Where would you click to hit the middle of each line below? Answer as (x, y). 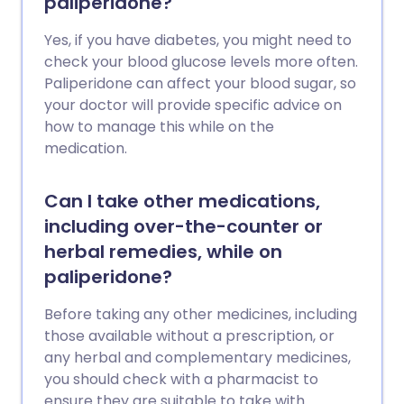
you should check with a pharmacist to (181, 379)
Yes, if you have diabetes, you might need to (198, 40)
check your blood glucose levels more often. (201, 62)
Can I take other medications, (182, 201)
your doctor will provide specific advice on (193, 105)
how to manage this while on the (159, 127)
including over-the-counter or (184, 226)
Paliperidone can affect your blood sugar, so (200, 83)
